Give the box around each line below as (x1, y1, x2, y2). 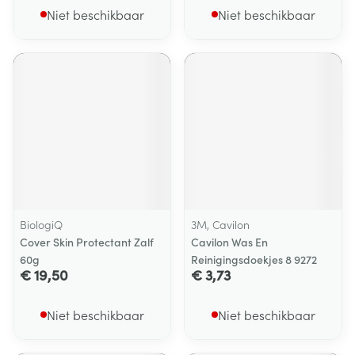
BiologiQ (20, 216, 63, 232)
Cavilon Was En (191, 234, 268, 250)
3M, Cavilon (191, 216, 250, 232)
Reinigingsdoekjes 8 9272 (191, 251, 317, 267)
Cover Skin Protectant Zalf (20, 234, 154, 250)
